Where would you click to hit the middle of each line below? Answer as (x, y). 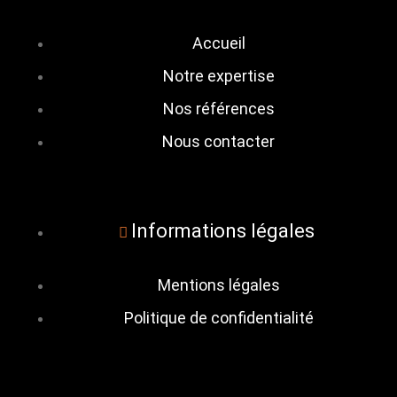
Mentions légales (218, 285)
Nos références (218, 109)
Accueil (218, 43)
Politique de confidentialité (218, 318)
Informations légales (222, 231)
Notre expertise (218, 76)
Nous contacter (218, 141)
